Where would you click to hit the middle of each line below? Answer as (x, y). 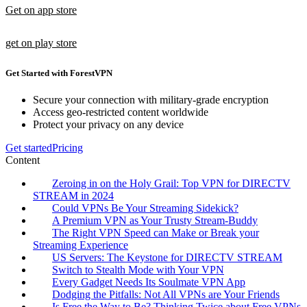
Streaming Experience (81, 245)
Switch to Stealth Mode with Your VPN (138, 270)
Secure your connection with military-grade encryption (151, 100)
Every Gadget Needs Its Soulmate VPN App (149, 282)
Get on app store (41, 10)
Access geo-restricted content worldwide (121, 112)
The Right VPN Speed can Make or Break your (156, 233)
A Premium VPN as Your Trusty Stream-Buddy (155, 221)
